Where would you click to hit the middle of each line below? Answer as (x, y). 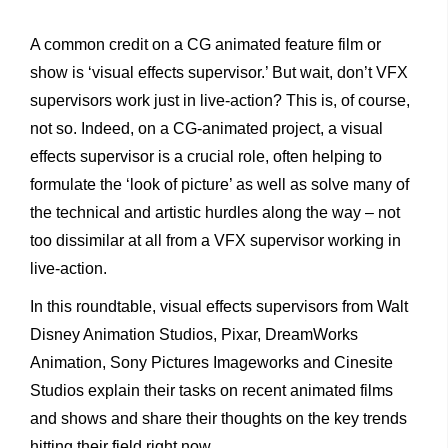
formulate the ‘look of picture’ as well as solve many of (219, 184)
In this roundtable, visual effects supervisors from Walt (219, 306)
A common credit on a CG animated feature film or (205, 44)
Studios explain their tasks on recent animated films (211, 390)
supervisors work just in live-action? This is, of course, (220, 100)
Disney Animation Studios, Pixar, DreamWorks (194, 334)
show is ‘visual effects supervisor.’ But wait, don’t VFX (219, 72)
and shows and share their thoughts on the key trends (218, 418)
